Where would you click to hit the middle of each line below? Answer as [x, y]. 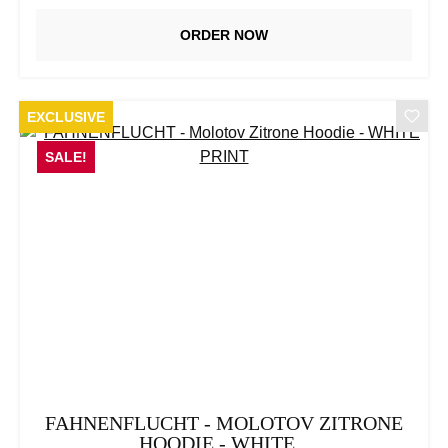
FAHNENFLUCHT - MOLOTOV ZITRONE [224, 422]
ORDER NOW [224, 34]
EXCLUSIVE [66, 116]
